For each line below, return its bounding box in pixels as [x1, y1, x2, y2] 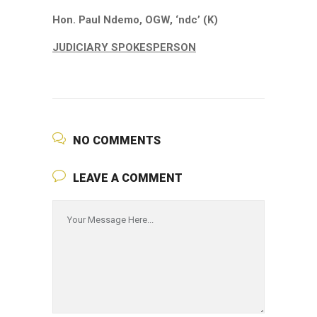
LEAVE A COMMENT [73, 171, 183, 185]
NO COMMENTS [73, 134, 161, 147]
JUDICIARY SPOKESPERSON [52, 41, 196, 54]
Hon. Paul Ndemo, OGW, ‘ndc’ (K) [52, 13, 218, 26]
